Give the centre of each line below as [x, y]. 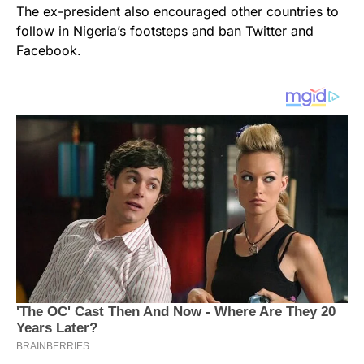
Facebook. [49, 51]
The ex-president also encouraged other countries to [178, 12]
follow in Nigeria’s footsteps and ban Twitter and [165, 31]
